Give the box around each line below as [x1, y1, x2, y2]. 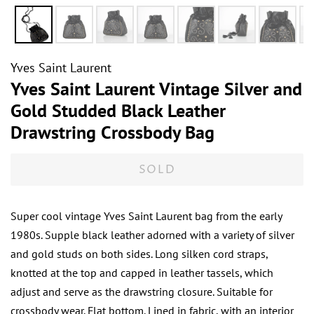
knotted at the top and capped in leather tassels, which [11, 266, 273, 280]
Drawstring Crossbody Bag [11, 121, 214, 144]
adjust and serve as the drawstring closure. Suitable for [11, 285, 273, 299]
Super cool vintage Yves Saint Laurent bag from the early [11, 209, 282, 224]
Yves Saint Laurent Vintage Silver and [11, 77, 302, 101]
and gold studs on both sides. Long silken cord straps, [11, 247, 268, 261]
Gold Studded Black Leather [11, 99, 226, 123]
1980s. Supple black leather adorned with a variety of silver [11, 228, 294, 243]
